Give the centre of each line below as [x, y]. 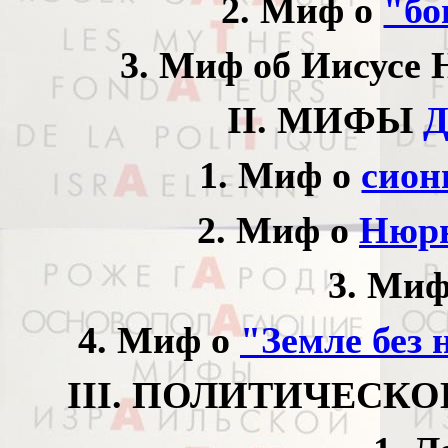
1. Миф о [280, 175]
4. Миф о [159, 340]
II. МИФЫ [325, 120]
